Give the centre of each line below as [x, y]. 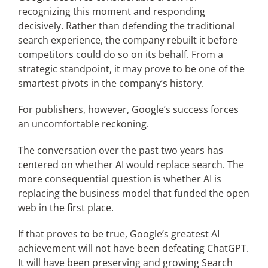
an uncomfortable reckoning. [83, 124]
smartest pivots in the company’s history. [111, 83]
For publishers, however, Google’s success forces [128, 109]
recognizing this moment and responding [111, 11]
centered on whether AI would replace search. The [131, 164]
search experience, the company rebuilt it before [127, 40]
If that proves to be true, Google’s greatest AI [118, 234]
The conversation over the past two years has [120, 150]
